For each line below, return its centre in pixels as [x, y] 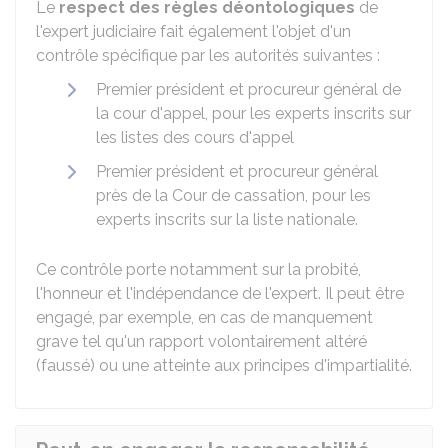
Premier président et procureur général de [248, 89]
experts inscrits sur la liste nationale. [227, 219]
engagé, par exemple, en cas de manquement [204, 317]
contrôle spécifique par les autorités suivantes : [208, 55]
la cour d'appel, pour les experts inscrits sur [253, 113]
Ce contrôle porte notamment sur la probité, [198, 269]
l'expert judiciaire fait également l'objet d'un [193, 31]
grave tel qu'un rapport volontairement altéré [201, 341]
